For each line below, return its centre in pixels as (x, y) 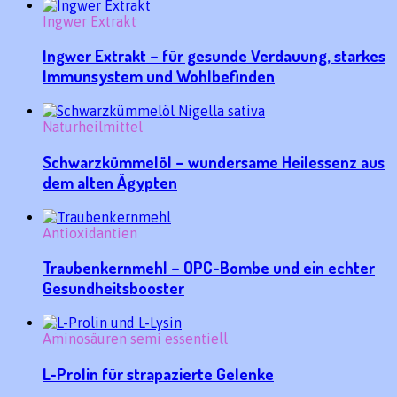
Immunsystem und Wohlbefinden (159, 76)
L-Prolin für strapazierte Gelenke (158, 373)
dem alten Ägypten (110, 182)
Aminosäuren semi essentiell (135, 339)
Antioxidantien (90, 233)
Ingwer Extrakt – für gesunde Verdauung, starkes (214, 56)
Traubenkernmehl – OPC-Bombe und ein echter (209, 268)
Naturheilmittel (93, 127)
